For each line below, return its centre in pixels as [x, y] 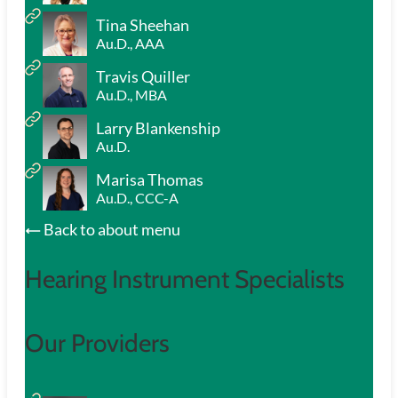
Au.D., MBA [131, 95]
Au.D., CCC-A [137, 198]
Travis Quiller [143, 77]
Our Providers [97, 343]
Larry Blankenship [158, 128]
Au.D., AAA [130, 44]
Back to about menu [111, 229]
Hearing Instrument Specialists [185, 279]
